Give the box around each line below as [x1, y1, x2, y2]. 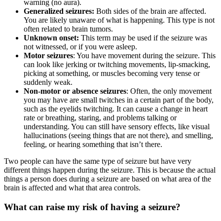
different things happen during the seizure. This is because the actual [4, 166, 216, 175]
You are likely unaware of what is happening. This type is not [24, 16, 215, 25]
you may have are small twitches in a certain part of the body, [24, 96, 214, 105]
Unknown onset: [24, 34, 79, 42]
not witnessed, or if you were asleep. [24, 42, 137, 51]
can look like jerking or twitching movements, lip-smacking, [24, 60, 210, 69]
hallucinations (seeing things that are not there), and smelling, [24, 131, 213, 140]
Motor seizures [24, 51, 73, 60]
